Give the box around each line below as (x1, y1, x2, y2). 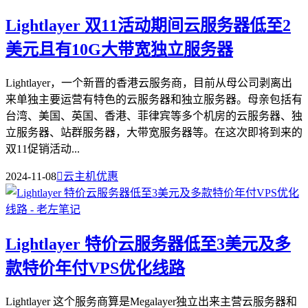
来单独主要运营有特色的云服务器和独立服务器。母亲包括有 (5, 93, 302, 105)
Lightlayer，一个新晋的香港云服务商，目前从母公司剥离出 (5, 76, 292, 89)
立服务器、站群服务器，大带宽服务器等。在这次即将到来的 (5, 126, 302, 138)
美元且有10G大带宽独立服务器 (5, 40, 233, 58)
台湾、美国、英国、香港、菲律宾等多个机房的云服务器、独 (5, 109, 302, 122)
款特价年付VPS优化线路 (5, 258, 185, 277)
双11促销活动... (5, 142, 80, 155)
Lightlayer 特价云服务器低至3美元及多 (5, 234, 291, 253)
